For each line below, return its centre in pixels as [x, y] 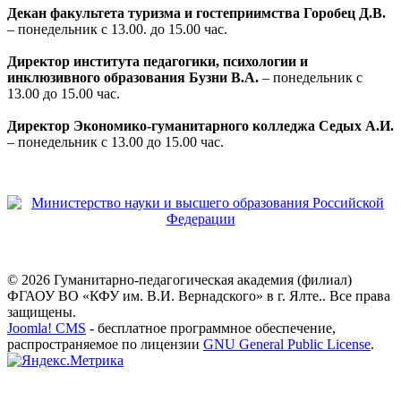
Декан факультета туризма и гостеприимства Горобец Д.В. [196, 13]
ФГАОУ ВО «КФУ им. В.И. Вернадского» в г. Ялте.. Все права [199, 296]
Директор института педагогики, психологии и [158, 62]
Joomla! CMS [47, 328]
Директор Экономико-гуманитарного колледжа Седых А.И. [200, 126]
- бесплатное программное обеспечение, [211, 328]
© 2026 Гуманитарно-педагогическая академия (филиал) [179, 280]
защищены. [42, 312]
